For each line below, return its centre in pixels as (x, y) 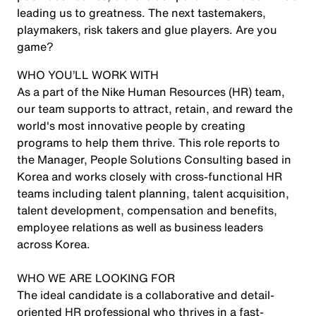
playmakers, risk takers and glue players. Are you (147, 30)
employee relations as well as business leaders (140, 227)
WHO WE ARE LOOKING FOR (96, 278)
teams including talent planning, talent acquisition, (153, 193)
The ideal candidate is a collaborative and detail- (146, 295)
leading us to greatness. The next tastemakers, (141, 13)
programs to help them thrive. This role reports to (148, 142)
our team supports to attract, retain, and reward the (155, 109)
